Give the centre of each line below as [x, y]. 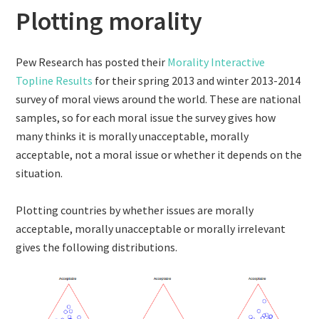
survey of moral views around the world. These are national [159, 99]
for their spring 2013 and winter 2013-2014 [198, 80]
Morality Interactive [216, 62]
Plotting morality [109, 21]
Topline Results [56, 80]
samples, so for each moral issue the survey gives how [146, 117]
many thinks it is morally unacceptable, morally [132, 136]
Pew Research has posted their [92, 62]
